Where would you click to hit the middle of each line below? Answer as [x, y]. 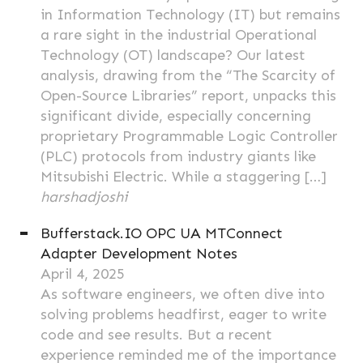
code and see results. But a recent [156, 335]
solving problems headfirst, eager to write [184, 314]
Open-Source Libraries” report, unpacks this [188, 96]
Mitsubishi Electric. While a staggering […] [184, 177]
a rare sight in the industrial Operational [179, 35]
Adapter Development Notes [139, 254]
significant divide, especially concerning [176, 116]
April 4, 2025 [83, 274]
